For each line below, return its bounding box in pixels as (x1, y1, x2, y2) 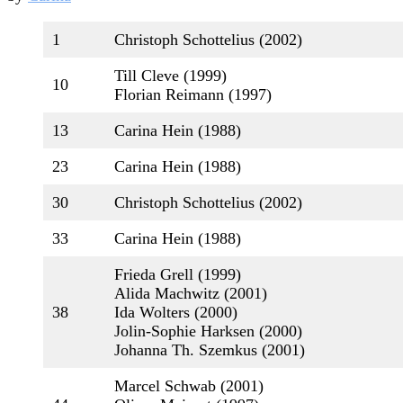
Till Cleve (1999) (114, 67, 227, 85)
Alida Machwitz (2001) (114, 284, 267, 302)
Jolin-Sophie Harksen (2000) (114, 322, 302, 340)
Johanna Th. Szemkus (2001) (114, 341, 305, 359)
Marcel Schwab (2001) (114, 377, 264, 395)
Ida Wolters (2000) (114, 303, 237, 321)
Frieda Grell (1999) (114, 265, 241, 283)
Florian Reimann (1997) (114, 85, 272, 103)
